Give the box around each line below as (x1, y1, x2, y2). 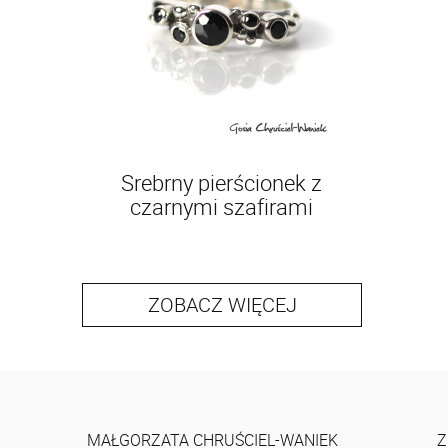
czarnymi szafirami (129, 192, 313, 221)
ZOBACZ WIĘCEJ (147, 291, 297, 318)
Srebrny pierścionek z (120, 168, 322, 197)
